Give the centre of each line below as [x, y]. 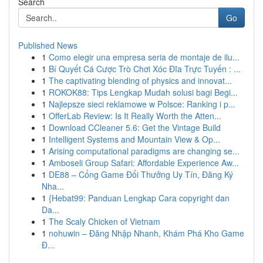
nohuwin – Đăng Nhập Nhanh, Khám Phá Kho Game [146, 233]
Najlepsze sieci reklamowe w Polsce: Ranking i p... [142, 104]
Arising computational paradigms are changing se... [144, 151]
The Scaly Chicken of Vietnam [104, 221]
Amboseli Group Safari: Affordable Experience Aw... [144, 163]
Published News [48, 45]
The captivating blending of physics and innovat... [140, 80]
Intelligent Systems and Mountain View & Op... [134, 139]
